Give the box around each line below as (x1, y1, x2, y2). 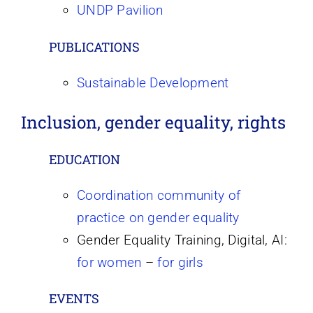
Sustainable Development (76, 75, 229, 92)
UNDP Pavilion (76, 2, 163, 19)
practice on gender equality (76, 209, 240, 226)
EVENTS (48, 290, 99, 307)
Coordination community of (76, 187, 241, 203)
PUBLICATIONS (48, 38, 140, 56)
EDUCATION (48, 150, 120, 168)
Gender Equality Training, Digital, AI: (76, 231, 287, 248)
